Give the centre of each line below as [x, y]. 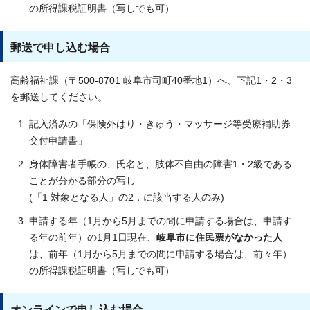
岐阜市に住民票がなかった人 [219, 237]
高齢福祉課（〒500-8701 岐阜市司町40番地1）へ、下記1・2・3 [151, 80]
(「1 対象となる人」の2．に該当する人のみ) [127, 197]
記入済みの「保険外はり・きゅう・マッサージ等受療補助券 [160, 124]
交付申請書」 [58, 140]
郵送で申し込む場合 [60, 47]
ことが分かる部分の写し [82, 181]
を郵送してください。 [59, 97]
